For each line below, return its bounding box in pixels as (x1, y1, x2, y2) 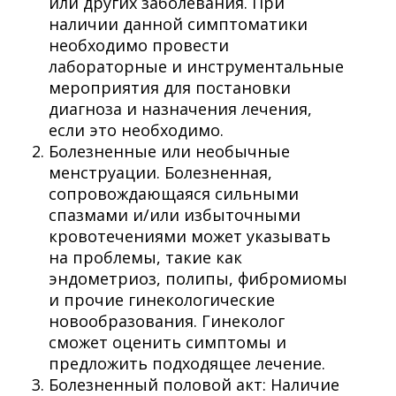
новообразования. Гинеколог (49, 309, 285, 331)
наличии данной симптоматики (49, 12, 308, 34)
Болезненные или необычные (49, 140, 290, 162)
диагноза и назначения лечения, (49, 97, 312, 119)
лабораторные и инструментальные (49, 55, 344, 77)
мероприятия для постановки (49, 76, 291, 98)
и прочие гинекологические (49, 288, 275, 310)
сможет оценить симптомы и (49, 331, 286, 353)
